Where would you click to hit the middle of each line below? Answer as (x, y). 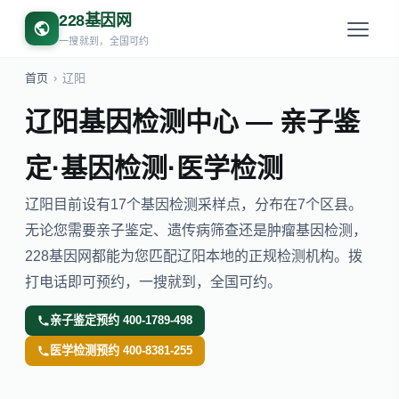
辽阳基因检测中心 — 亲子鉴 (192, 122)
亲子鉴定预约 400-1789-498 (121, 320)
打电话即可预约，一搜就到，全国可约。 (153, 282)
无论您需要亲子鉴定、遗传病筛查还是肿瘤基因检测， (196, 230)
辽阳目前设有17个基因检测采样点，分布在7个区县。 (194, 204)
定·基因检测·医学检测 (154, 168)
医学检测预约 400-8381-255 (121, 350)
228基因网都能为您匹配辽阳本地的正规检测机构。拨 (194, 256)
